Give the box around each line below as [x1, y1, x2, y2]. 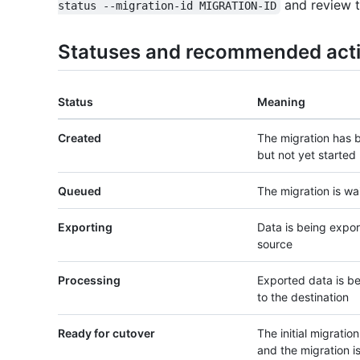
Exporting [58, 220, 112, 235]
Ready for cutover [58, 326, 155, 341]
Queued [58, 184, 101, 198]
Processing [58, 273, 121, 288]
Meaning [257, 95, 305, 109]
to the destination [257, 290, 349, 305]
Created [58, 131, 101, 145]
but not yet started [257, 148, 356, 162]
